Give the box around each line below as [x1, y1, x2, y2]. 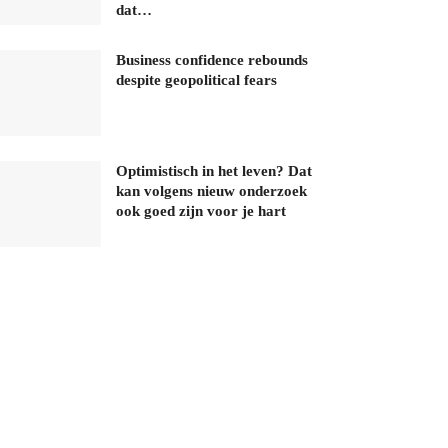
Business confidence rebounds [116, 52, 308, 69]
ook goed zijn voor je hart [116, 203, 286, 220]
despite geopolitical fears [116, 72, 277, 89]
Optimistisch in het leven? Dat [116, 163, 312, 180]
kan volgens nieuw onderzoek [116, 183, 307, 200]
